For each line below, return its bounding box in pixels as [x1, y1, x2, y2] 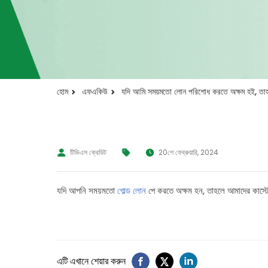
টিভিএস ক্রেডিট [69, 147, 106, 157]
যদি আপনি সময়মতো [56, 184, 117, 197]
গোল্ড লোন [117, 184, 146, 197]
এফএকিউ [81, 85, 108, 98]
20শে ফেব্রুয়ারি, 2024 [158, 147, 218, 157]
